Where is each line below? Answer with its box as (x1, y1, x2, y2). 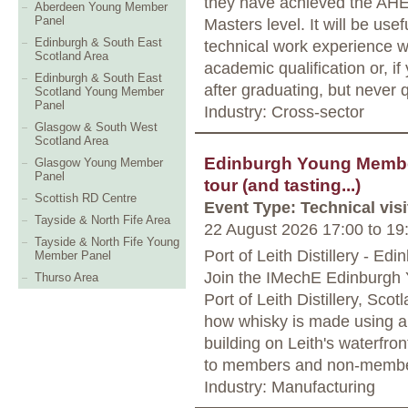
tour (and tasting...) (204, 175, 361, 195)
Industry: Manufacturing (204, 376, 375, 396)
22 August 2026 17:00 (204, 219, 368, 239)
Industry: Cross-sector (204, 101, 364, 121)
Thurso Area (35, 270, 98, 284)
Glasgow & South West (35, 120, 158, 134)
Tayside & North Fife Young (35, 235, 179, 249)
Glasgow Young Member (35, 156, 163, 169)
